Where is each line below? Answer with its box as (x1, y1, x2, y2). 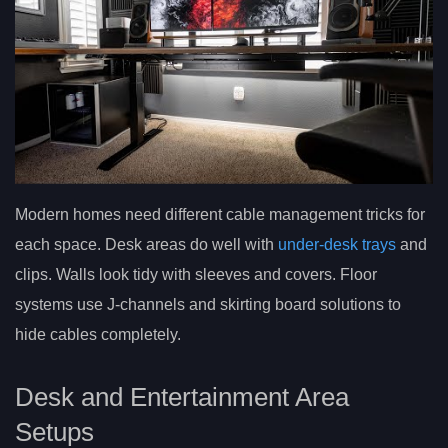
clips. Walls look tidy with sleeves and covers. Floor (15, 265, 377, 283)
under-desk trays (278, 235, 396, 253)
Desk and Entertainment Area (15, 383, 349, 412)
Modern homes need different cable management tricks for (15, 205, 425, 223)
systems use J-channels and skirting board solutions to (15, 295, 401, 313)
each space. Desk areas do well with (15, 235, 278, 253)
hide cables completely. (15, 325, 181, 343)
